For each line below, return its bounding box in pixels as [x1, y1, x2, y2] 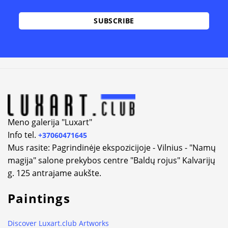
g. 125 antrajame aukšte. [8, 167, 101, 179]
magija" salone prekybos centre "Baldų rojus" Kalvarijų [8, 155, 215, 166]
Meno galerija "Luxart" [8, 117, 92, 128]
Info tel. [8, 129, 38, 141]
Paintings [8, 190, 70, 207]
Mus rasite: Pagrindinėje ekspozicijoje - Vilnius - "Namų [8, 142, 216, 154]
